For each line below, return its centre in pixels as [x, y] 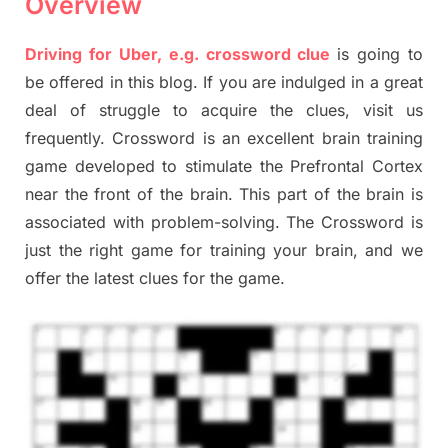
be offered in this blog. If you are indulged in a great [224, 81]
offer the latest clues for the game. [155, 277]
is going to [380, 53]
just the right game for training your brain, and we [224, 249]
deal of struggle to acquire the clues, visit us [224, 109]
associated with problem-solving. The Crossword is [224, 221]
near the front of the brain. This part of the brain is [224, 193]
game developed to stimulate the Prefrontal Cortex [224, 165]
